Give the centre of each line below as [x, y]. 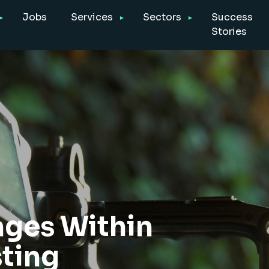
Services [92, 17]
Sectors [162, 17]
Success [232, 17]
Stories [229, 32]
